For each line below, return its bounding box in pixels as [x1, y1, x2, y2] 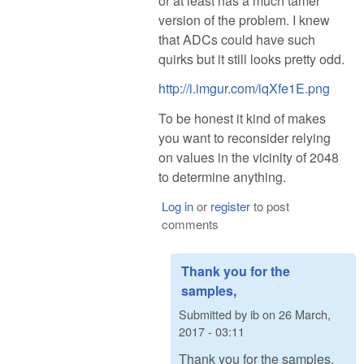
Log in [161, 197, 193, 214]
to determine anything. [158, 167, 286, 187]
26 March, [279, 305, 331, 323]
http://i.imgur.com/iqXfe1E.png [158, 79, 330, 98]
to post [249, 197, 289, 214]
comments [161, 214, 219, 232]
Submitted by [179, 305, 250, 323]
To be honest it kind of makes [158, 109, 326, 128]
